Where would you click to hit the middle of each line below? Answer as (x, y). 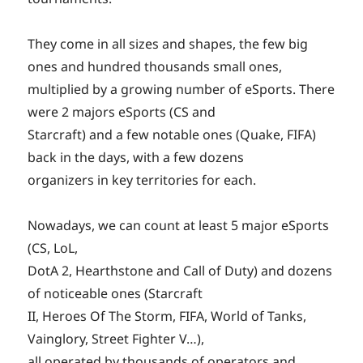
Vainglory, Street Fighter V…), (116, 339)
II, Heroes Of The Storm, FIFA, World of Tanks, (167, 316)
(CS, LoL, (53, 248)
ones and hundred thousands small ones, (155, 67)
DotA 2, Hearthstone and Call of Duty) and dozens (180, 271)
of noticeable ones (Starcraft (115, 294)
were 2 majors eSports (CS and (122, 112)
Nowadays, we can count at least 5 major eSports (179, 226)
